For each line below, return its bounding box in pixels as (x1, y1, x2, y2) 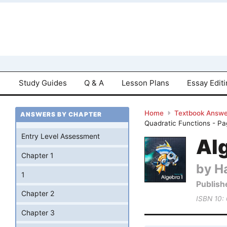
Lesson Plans (122, 78, 170, 88)
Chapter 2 (21, 189, 54, 198)
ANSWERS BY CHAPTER (20, 110, 102, 119)
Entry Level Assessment (21, 132, 100, 141)
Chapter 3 (21, 208, 55, 217)
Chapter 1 (21, 151, 54, 160)
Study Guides (18, 78, 67, 88)
